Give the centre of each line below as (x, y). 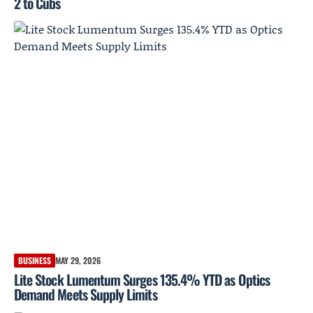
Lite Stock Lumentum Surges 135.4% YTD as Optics (142, 279)
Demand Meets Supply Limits (86, 294)
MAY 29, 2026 (78, 260)
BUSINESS (35, 260)
